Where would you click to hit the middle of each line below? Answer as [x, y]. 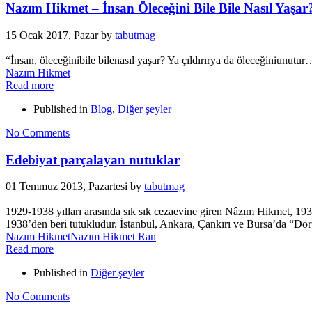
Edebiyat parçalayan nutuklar [93, 159]
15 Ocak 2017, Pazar [52, 35]
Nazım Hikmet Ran [113, 237]
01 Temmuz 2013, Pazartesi [67, 187]
